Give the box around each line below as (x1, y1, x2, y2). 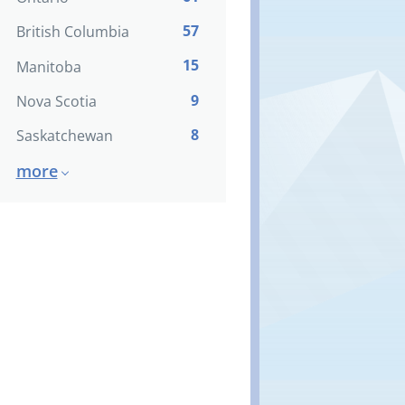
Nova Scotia (15, 90, 97, 111)
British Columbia (15, 22, 129, 42)
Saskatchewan (15, 126, 113, 146)
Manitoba (15, 56, 81, 77)
